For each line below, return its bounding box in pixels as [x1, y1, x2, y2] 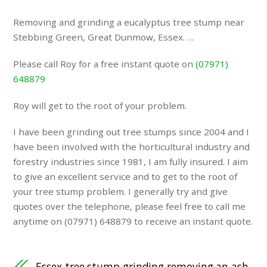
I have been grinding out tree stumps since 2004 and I [13, 126, 250, 138]
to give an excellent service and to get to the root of [13, 170, 238, 183]
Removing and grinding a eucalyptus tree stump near [13, 16, 245, 29]
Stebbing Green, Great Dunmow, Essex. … [13, 31, 194, 44]
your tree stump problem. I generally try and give [13, 185, 228, 198]
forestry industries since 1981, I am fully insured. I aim [13, 156, 249, 168]
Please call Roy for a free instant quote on [13, 57, 196, 70]
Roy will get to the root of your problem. [13, 99, 187, 111]
